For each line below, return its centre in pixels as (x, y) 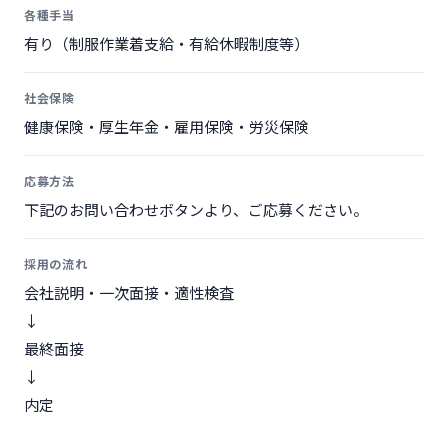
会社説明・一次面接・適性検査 (129, 292)
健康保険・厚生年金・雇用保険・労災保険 (166, 126)
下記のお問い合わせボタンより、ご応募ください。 (196, 209)
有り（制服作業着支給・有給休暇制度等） (166, 43)
